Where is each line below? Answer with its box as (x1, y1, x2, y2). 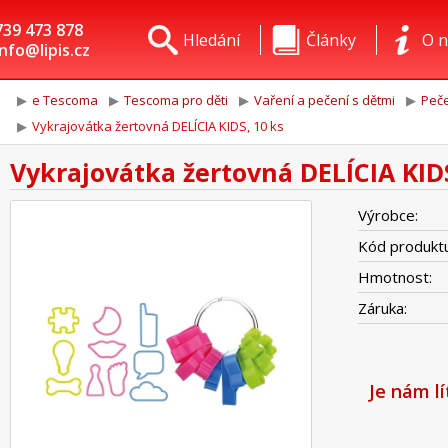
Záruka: (358, 298, 407, 318)
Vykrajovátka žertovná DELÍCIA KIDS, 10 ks (32, 117, 284, 135)
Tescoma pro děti (124, 91, 228, 109)
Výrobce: (358, 205, 418, 225)
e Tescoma (32, 91, 98, 109)
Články (306, 29, 356, 51)
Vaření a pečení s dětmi (254, 91, 395, 109)
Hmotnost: (358, 267, 432, 287)
